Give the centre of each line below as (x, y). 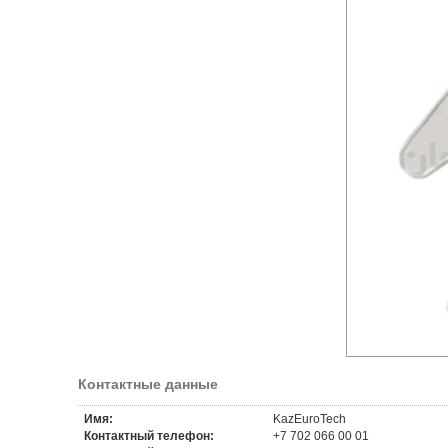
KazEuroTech (309, 419)
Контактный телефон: (148, 436)
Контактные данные (147, 384)
